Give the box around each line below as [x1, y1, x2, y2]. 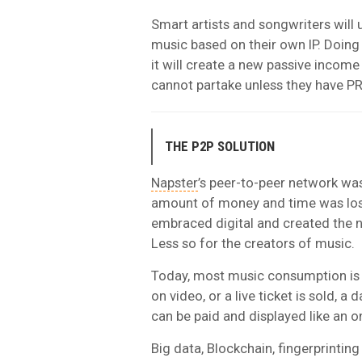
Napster [151, 174, 198, 191]
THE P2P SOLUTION [165, 137, 275, 154]
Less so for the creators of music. [151, 234, 355, 251]
